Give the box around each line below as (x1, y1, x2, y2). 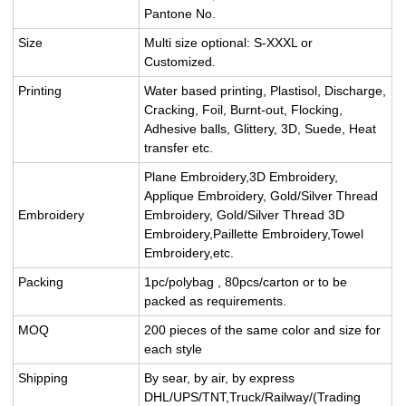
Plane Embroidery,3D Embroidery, (144, 169, 339, 184)
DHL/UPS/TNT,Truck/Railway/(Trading (144, 389, 362, 404)
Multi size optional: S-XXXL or (144, 34, 314, 50)
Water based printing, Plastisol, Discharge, (144, 82, 387, 98)
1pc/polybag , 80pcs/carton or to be (144, 274, 348, 289)
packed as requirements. (144, 293, 287, 308)
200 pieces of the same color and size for (144, 322, 382, 337)
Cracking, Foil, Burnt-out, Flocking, (144, 101, 343, 117)
